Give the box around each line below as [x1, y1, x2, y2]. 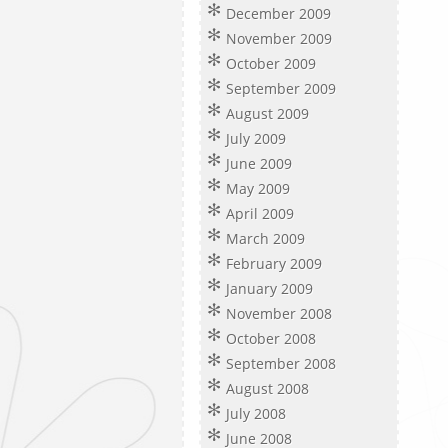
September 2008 [226, 354, 336, 373]
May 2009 [226, 179, 290, 198]
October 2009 [226, 54, 316, 73]
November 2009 [226, 29, 332, 48]
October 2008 [226, 329, 316, 348]
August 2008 [226, 379, 309, 398]
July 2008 [226, 404, 286, 423]
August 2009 [226, 104, 309, 123]
